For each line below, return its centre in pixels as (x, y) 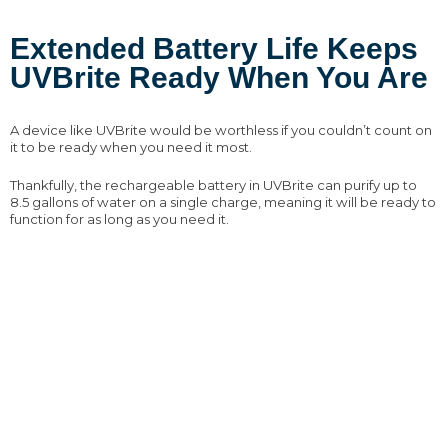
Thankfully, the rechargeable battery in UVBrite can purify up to (213, 185)
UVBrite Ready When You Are (219, 78)
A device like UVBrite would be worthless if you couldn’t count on (221, 130)
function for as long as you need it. (119, 219)
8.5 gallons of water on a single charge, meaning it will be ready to (223, 202)
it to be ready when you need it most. (131, 147)
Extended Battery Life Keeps (214, 49)
